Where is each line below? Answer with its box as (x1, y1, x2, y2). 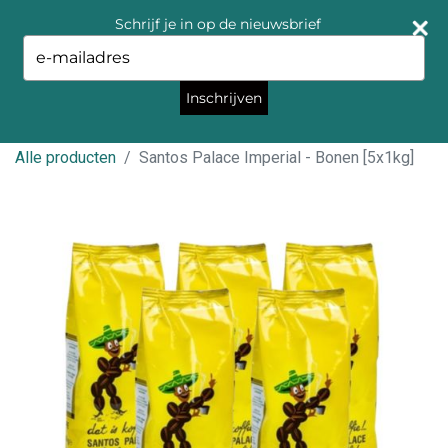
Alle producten (15, 148, 116, 167)
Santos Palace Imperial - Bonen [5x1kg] (139, 148, 414, 167)
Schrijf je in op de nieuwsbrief (115, 15, 321, 33)
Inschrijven (186, 89, 262, 107)
